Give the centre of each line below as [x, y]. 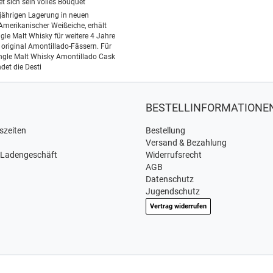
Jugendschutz [173, 191]
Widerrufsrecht [174, 155]
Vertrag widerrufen [178, 206]
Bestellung [165, 130]
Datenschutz [170, 179]
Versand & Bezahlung [186, 143]
